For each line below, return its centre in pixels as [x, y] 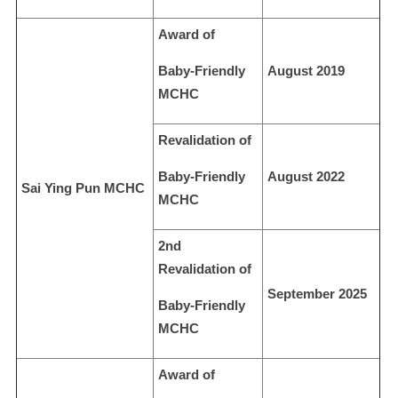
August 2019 [306, 70]
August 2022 [306, 176]
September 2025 [317, 293]
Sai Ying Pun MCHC [83, 187]
